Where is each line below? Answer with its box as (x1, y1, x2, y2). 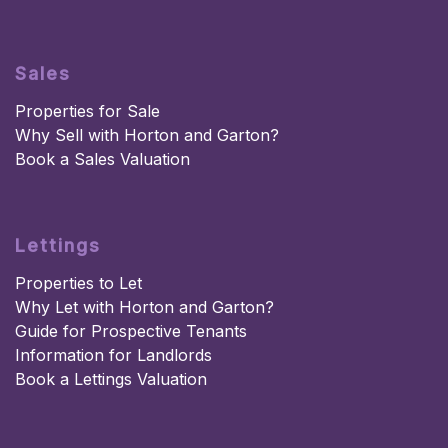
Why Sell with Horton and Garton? (15, 125, 279, 146)
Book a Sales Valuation (15, 149, 190, 170)
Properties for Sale (15, 101, 160, 122)
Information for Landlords (15, 345, 212, 366)
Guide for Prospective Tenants (15, 321, 247, 342)
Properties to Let (15, 273, 142, 294)
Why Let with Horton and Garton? (15, 297, 274, 318)
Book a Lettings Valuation (15, 369, 207, 390)
